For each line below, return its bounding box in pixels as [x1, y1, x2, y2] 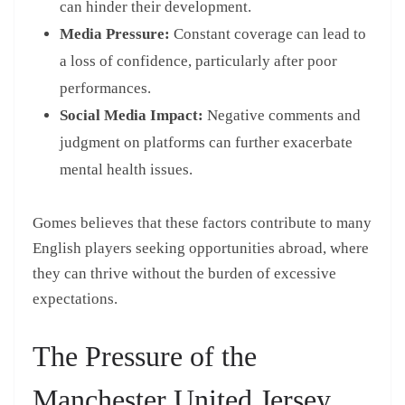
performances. [60, 79, 151, 97]
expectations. [33, 289, 118, 307]
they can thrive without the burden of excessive [33, 264, 336, 282]
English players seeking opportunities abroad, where [33, 239, 369, 257]
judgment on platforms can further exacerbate [60, 133, 353, 151]
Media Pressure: [60, 24, 170, 42]
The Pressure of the [33, 340, 257, 373]
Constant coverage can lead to [170, 24, 366, 42]
